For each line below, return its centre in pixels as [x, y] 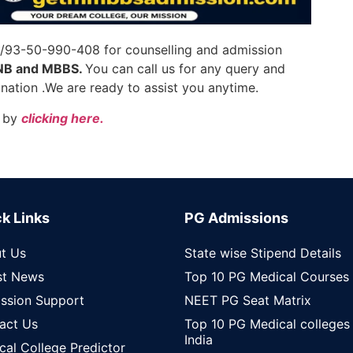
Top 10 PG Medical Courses [267, 277]
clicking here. [63, 118]
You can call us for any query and [185, 69]
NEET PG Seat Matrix [248, 301]
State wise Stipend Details [263, 253]
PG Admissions [236, 218]
